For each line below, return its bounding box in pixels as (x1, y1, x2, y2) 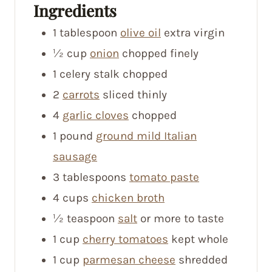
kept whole (171, 232, 228, 246)
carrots (63, 87, 100, 101)
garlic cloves (63, 108, 129, 122)
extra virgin (164, 25, 225, 39)
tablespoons (63, 170, 126, 184)
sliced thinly (103, 87, 167, 101)
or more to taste (140, 211, 224, 225)
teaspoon (67, 211, 115, 225)
